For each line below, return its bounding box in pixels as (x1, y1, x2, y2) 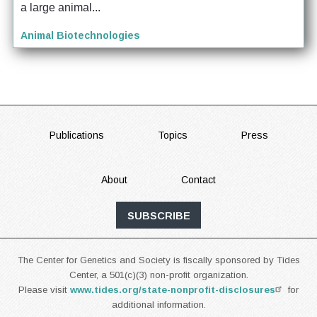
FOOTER (11, 119, 122, 158)
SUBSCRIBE (127, 209, 190, 221)
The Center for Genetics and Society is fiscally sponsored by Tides (17, 254, 300, 265)
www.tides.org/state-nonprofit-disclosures (70, 284, 275, 295)
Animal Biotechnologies (21, 30, 141, 42)
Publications (49, 129, 104, 142)
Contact (181, 173, 216, 185)
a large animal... (21, 1, 101, 14)
